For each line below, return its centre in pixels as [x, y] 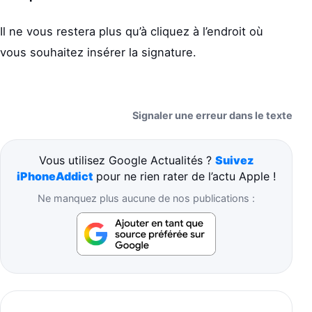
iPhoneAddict [55, 176]
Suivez [234, 160]
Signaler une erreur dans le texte [212, 115]
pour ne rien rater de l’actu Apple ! [184, 176]
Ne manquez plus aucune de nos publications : [146, 198]
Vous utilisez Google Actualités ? [127, 160]
